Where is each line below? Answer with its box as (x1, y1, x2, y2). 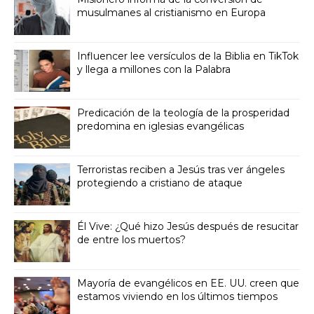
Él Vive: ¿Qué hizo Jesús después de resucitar (77, 220, 299, 233)
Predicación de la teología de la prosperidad (77, 107, 289, 120)
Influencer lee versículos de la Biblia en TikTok (77, 50, 299, 63)
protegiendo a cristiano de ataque (77, 177, 243, 190)
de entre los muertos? (77, 233, 186, 247)
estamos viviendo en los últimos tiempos (77, 290, 278, 303)
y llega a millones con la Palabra (77, 63, 231, 76)
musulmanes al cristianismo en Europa (77, 6, 266, 20)
